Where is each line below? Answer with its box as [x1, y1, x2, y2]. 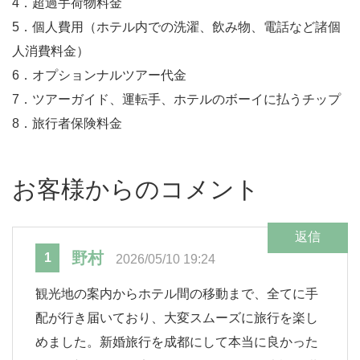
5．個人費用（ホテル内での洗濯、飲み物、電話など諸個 [12, 20, 341, 35]
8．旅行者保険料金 [12, 117, 122, 131]
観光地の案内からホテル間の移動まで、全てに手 [35, 287, 318, 301]
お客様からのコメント [12, 176, 260, 203]
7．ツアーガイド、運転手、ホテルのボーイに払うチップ [12, 92, 341, 107]
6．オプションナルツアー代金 [12, 68, 186, 83]
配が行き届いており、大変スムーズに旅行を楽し [35, 311, 318, 325]
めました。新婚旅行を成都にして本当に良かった [35, 335, 318, 350]
